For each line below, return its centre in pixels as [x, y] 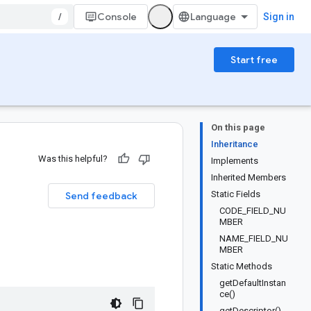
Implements [235, 161]
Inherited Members [249, 177]
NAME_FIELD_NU [254, 238]
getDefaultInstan [253, 283]
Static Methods [242, 266]
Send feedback [101, 196]
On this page [238, 127]
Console [117, 17]
